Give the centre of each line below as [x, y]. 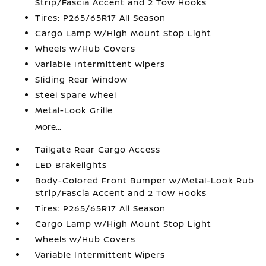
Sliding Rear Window [82, 79]
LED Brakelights [71, 165]
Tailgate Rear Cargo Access [98, 149]
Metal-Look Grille [74, 110]
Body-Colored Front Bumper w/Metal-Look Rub [145, 180]
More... [48, 127]
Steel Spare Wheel [76, 95]
